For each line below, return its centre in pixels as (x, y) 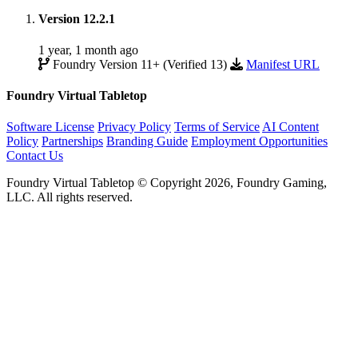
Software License (50, 127)
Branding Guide (147, 141)
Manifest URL (283, 64)
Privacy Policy (134, 127)
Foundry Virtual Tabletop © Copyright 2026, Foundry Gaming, (167, 183)
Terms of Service (217, 127)
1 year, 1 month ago (88, 50)
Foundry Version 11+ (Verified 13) (140, 64)
